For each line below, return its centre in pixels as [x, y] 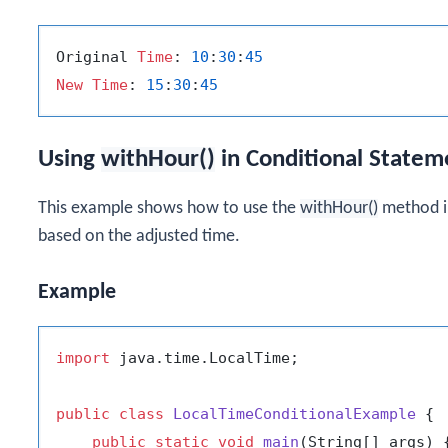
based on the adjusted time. [139, 237]
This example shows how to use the [169, 209]
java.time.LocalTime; [204, 358]
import [83, 358]
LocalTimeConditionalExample [294, 414]
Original [96, 56]
